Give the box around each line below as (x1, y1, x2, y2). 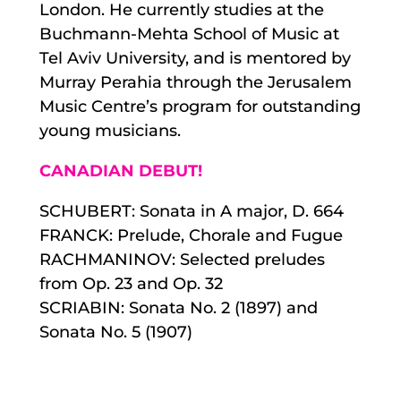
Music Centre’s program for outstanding (38, 97, 361, 117)
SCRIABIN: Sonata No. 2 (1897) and (38, 298, 318, 319)
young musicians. (38, 121, 181, 141)
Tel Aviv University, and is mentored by (38, 48, 351, 69)
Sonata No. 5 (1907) (38, 322, 192, 343)
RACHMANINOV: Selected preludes (38, 250, 325, 270)
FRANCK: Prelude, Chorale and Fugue (38, 226, 343, 246)
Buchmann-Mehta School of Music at (38, 24, 339, 45)
